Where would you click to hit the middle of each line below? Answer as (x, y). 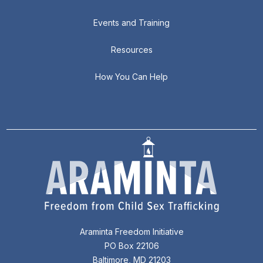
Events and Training (131, 23)
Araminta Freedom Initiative (131, 232)
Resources (131, 50)
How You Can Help (131, 77)
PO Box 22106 (131, 246)
